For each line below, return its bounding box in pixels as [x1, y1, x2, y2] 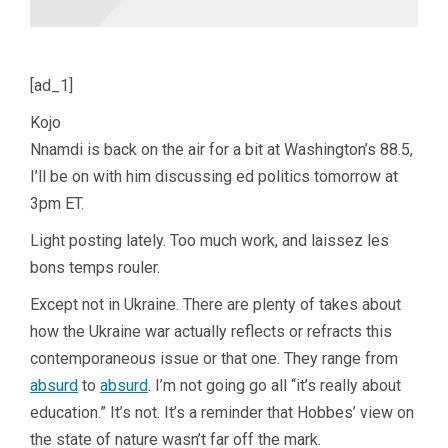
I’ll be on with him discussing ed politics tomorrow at [30, 166, 398, 186]
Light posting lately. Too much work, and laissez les [30, 230, 389, 250]
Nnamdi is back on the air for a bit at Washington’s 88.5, [30, 139, 413, 159]
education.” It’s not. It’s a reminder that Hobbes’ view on [30, 402, 414, 422]
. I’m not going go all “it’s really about [148, 375, 401, 395]
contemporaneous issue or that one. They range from [30, 348, 398, 368]
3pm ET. [30, 193, 84, 213]
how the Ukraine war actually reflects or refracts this [30, 321, 392, 341]
